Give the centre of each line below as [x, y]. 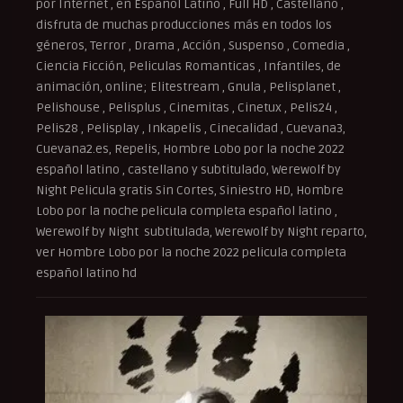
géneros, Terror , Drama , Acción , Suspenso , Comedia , [193, 45]
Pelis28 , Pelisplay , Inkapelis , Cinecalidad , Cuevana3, [191, 128]
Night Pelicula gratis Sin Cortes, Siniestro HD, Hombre [190, 190]
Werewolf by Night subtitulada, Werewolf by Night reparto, [201, 231]
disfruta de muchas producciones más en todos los [184, 24]
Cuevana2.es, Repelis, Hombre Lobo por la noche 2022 [190, 148]
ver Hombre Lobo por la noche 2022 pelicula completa [191, 252]
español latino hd [86, 273]
